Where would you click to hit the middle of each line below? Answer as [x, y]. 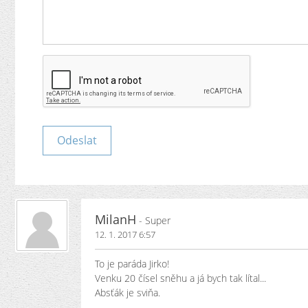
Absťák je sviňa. [128, 293]
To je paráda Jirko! [132, 264]
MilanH [115, 219]
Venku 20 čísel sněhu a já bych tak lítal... [180, 278]
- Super [153, 220]
